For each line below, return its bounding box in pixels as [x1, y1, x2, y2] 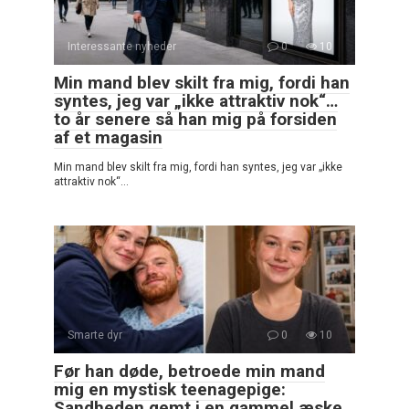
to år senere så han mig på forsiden [54, 109, 337, 131]
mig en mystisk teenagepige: [54, 379, 286, 401]
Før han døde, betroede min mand [54, 361, 325, 383]
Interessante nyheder [68, 40, 176, 54]
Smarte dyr [68, 329, 122, 342]
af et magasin [54, 127, 163, 149]
